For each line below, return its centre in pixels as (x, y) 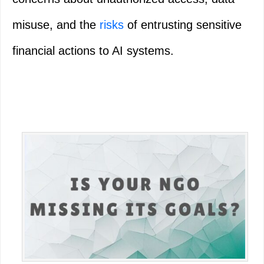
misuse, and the (56, 25)
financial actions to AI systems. (93, 51)
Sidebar (38, 168)
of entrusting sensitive (183, 25)
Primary (38, 137)
